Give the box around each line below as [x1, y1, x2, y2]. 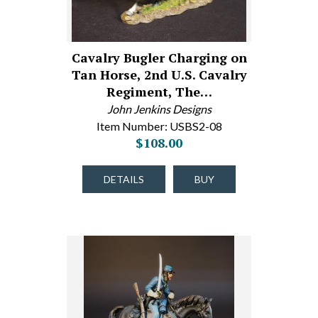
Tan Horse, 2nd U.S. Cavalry [71, 66, 247, 83]
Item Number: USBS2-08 [96, 119, 222, 133]
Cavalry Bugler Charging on [71, 49, 247, 66]
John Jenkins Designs [106, 102, 212, 116]
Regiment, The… [106, 83, 212, 100]
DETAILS [104, 173, 144, 185]
